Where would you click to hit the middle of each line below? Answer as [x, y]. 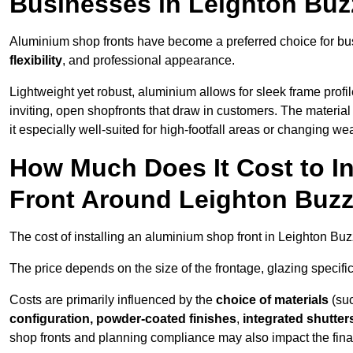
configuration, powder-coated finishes [123, 319]
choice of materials [272, 300]
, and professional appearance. [149, 61]
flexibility [36, 61]
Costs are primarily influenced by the [113, 300]
